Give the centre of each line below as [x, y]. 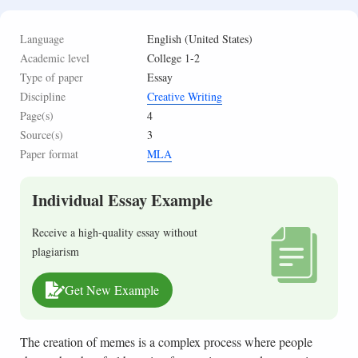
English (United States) [200, 39]
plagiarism [55, 252]
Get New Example [111, 290]
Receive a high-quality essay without [114, 233]
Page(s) [36, 116]
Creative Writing [185, 97]
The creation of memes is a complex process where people [166, 342]
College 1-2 [174, 58]
